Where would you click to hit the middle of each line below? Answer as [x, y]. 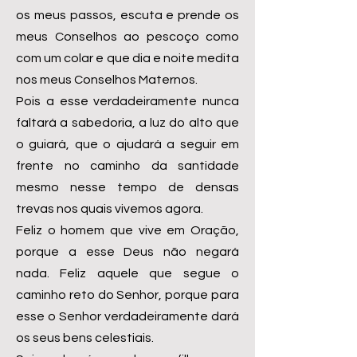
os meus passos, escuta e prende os [127, 15]
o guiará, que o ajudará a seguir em [127, 144]
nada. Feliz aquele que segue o [127, 273]
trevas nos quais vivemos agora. [110, 209]
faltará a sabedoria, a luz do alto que [127, 123]
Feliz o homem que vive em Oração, [127, 230]
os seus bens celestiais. [85, 338]
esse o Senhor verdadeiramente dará [127, 316]
